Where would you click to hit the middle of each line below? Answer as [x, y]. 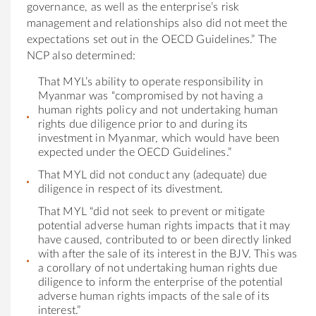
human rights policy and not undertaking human [158, 110]
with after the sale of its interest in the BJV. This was [168, 254]
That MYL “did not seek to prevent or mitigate [151, 211]
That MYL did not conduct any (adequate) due [152, 175]
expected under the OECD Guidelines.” [134, 152]
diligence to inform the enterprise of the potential [160, 282]
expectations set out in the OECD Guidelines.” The [152, 39]
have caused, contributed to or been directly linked [165, 239]
